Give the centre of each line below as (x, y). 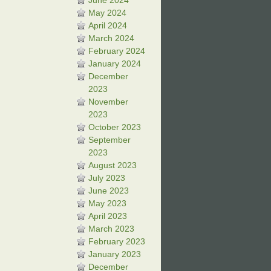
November (108, 102)
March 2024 (111, 38)
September (109, 140)
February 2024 (117, 51)
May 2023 (107, 203)
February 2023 (117, 241)
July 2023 (107, 178)
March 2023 (111, 229)
